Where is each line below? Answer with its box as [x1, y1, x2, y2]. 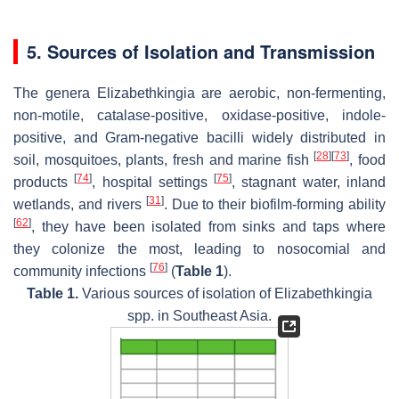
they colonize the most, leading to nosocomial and [13, 240, 386, 256]
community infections [13, 263, 150, 279]
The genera [13, 85, 97, 101]
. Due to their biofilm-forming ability [163, 196, 386, 212]
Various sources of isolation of [78, 285, 274, 301]
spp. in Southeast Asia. [127, 307, 272, 323]
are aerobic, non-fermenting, [194, 85, 387, 101]
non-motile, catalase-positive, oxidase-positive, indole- [13, 107, 386, 123]
